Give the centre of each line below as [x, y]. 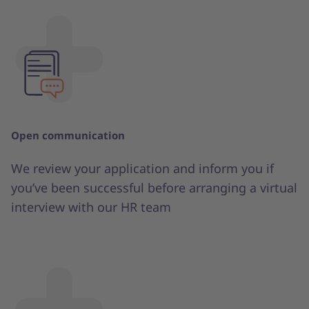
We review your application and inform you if [142, 168]
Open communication [68, 135]
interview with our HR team [91, 207]
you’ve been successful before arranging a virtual [154, 187]
